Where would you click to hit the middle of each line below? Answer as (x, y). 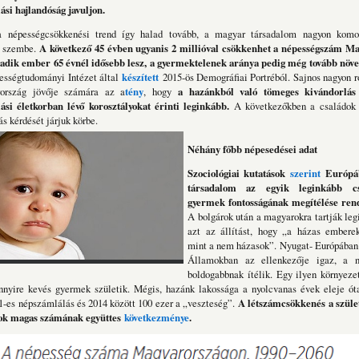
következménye (157, 318)
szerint (308, 173)
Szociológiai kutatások (239, 173)
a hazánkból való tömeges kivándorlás (267, 92)
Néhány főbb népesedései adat (252, 149)
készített (141, 77)
